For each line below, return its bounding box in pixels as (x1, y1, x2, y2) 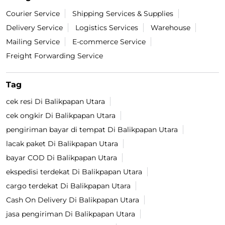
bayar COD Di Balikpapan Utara (6, 153, 117, 163)
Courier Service (6, 9, 60, 19)
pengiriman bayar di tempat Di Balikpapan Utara (6, 125, 178, 135)
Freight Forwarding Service (6, 51, 103, 61)
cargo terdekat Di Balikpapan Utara (6, 181, 131, 191)
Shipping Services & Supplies (72, 9, 173, 19)
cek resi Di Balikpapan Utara (6, 97, 105, 106)
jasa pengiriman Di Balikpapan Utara (6, 209, 135, 219)
